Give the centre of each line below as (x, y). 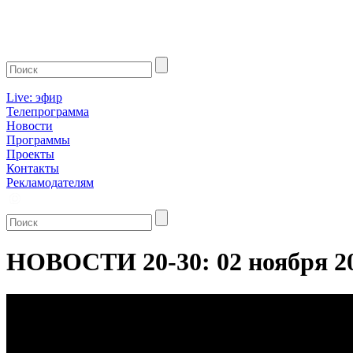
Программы (38, 140)
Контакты (33, 168)
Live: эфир (34, 97)
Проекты (30, 154)
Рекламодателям (50, 182)
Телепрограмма (48, 111)
